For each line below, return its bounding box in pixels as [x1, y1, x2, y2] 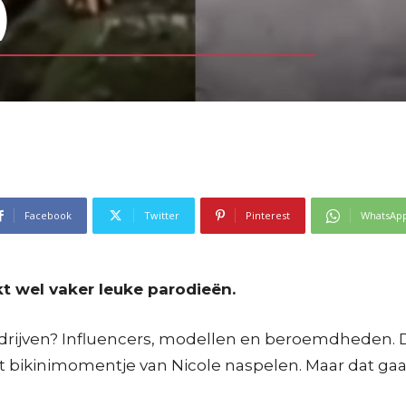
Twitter [144, 208, 179, 222]
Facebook [24, 208, 72, 222]
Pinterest [246, 208, 290, 222]
